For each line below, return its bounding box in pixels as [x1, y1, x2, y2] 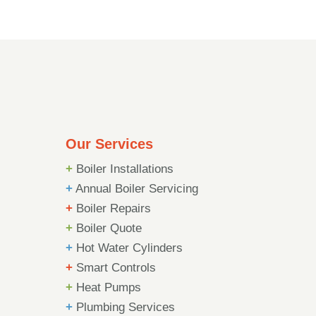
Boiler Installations [72, 162, 174, 176]
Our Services [65, 135, 153, 152]
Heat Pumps [72, 280, 141, 294]
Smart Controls [72, 260, 156, 274]
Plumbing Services [72, 300, 175, 314]
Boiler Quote [72, 221, 142, 235]
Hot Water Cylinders [72, 241, 183, 255]
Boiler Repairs [72, 201, 151, 215]
